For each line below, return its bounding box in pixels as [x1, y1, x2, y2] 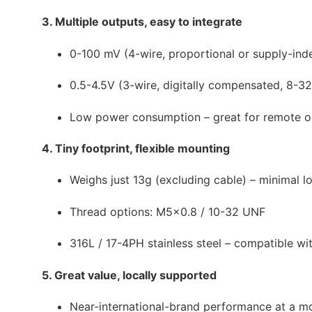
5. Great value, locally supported [42, 267, 217, 282]
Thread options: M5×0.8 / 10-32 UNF [70, 204, 265, 219]
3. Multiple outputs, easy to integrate [42, 15, 242, 29]
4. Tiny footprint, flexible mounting [42, 141, 230, 155]
